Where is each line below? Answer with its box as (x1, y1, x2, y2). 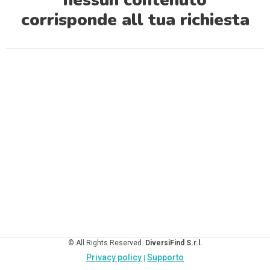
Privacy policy (86, 253, 142, 262)
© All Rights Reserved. (67, 239, 145, 247)
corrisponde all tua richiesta (20, 8, 250, 31)
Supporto (147, 253, 184, 262)
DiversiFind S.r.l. (145, 239, 202, 247)
